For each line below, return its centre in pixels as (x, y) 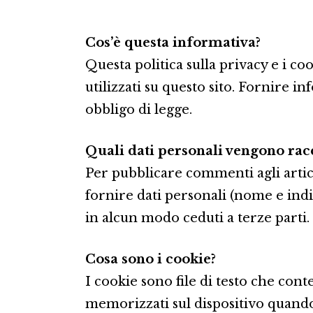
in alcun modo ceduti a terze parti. (197, 218)
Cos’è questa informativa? (173, 43)
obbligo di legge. (139, 110)
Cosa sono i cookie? (151, 260)
